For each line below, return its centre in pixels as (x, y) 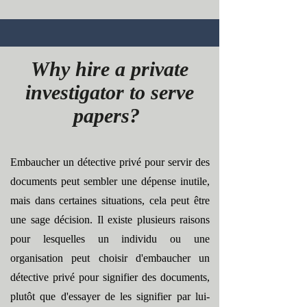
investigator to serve (109, 92)
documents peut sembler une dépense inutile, (110, 181)
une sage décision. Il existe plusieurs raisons (110, 220)
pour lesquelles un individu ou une (110, 239)
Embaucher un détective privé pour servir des (110, 162)
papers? (109, 115)
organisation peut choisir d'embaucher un (110, 258)
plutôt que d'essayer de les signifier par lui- (110, 296)
